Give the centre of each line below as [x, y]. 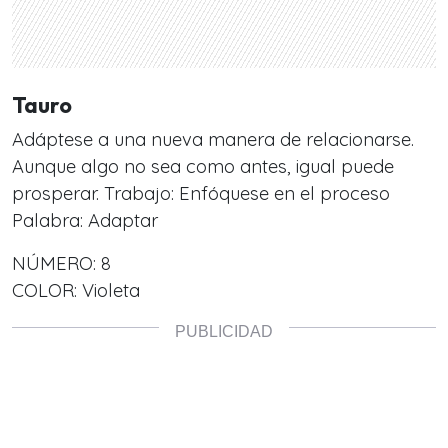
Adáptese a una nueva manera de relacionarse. [213, 139]
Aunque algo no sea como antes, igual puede [203, 166]
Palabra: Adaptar [85, 220]
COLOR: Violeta [76, 290]
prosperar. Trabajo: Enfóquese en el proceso [201, 193]
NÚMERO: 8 [61, 263]
